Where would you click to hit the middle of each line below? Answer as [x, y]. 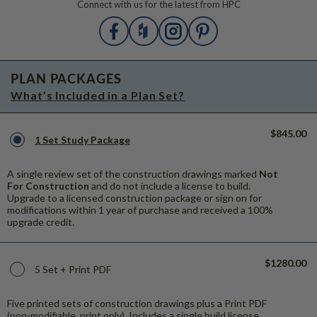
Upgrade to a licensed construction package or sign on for [134, 197]
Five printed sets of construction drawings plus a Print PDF [137, 303]
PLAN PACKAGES [66, 78]
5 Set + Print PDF [73, 269]
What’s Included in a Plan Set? [98, 95]
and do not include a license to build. [170, 185]
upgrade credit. [41, 221]
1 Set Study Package [82, 139]
